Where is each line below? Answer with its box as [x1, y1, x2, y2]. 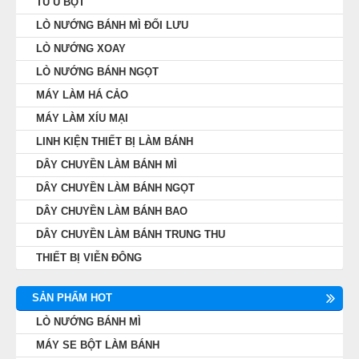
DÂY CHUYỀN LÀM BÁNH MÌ [36, 158, 177, 171]
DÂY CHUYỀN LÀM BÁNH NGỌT [36, 181, 195, 194]
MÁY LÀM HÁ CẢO [36, 88, 128, 101]
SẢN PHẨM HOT [32, 291, 112, 304]
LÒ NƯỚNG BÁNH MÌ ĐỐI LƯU [36, 18, 188, 31]
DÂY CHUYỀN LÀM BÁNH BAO [36, 204, 188, 217]
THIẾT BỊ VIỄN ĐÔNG [36, 251, 142, 264]
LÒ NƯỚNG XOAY [36, 42, 126, 54]
